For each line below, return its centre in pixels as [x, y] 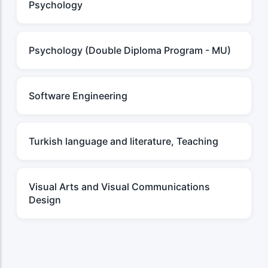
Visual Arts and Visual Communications [119, 187]
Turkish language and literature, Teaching [124, 141]
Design [45, 200]
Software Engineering [78, 96]
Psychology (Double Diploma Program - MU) [130, 51]
